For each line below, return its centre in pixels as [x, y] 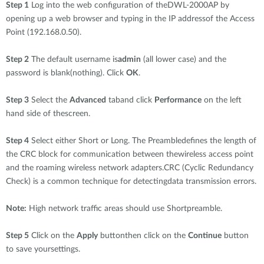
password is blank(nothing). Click [66, 73]
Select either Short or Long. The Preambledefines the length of [143, 141]
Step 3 [17, 100]
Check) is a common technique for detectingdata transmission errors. [131, 181]
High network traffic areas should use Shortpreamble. [124, 209]
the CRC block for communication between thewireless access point [130, 154]
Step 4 [17, 141]
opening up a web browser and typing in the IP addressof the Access [130, 19]
